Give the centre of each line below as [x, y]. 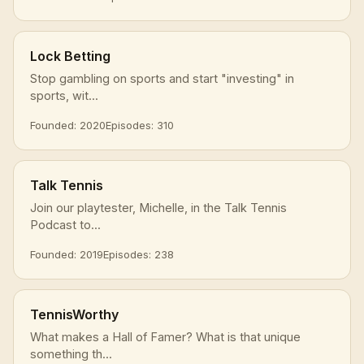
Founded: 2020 [68, 125]
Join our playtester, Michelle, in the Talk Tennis [158, 207]
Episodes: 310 [140, 125]
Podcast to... [65, 224]
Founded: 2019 [67, 254]
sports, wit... [64, 95]
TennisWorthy [74, 314]
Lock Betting [70, 56]
